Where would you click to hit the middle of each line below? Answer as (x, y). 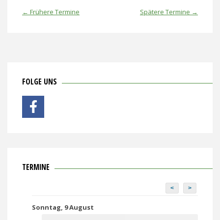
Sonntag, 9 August (63, 207)
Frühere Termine (54, 12)
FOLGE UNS (40, 81)
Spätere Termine (166, 12)
